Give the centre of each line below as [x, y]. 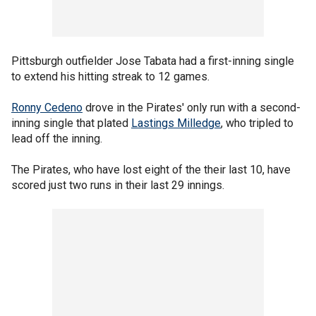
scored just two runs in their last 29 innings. [118, 185]
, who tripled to [257, 123]
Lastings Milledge [176, 123]
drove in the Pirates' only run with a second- [192, 108]
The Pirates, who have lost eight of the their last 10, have [151, 170]
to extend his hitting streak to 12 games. [110, 77]
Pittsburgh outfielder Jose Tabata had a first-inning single [153, 61]
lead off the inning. [57, 139]
